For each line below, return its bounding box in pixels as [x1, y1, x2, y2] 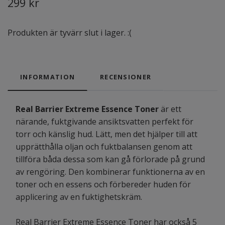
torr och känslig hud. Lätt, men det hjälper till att [16, 129, 197, 140]
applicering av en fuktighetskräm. [16, 191, 142, 203]
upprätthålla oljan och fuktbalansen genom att [16, 141, 192, 153]
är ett [161, 103, 181, 115]
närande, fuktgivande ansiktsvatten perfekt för [16, 116, 193, 128]
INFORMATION [20, 72, 75, 82]
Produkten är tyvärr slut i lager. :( [8, 27, 132, 39]
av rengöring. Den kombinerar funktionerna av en [16, 166, 205, 178]
